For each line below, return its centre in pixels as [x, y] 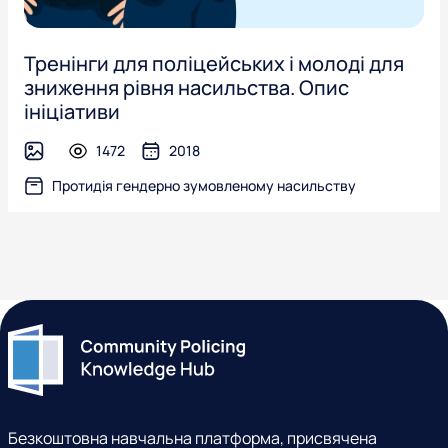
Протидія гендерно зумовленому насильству [204, 185]
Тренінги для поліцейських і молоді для [214, 63]
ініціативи [72, 111]
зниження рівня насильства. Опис [186, 87]
